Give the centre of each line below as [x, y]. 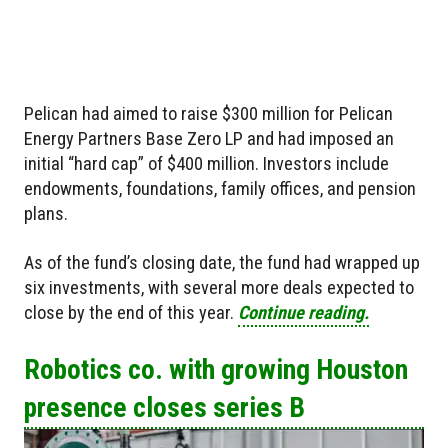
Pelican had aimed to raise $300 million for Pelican [208, 113]
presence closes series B [164, 407]
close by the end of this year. [131, 312]
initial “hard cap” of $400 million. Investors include [206, 163]
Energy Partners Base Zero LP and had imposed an [209, 138]
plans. [46, 213]
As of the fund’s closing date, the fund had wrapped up [222, 262]
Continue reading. [303, 312]
